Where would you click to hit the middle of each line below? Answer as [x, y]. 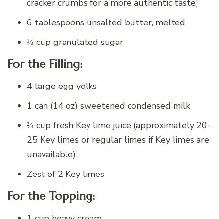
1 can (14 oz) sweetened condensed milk [109, 106]
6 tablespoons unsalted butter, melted [106, 23]
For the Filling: [45, 64]
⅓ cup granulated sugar [75, 42]
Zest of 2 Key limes [66, 174]
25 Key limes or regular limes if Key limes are [118, 140]
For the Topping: [51, 196]
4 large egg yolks [62, 86]
